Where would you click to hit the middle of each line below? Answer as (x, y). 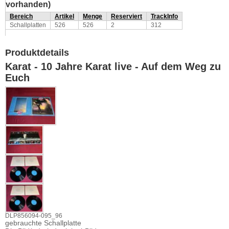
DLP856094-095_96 (34, 216)
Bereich (21, 16)
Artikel (64, 16)
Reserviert (127, 16)
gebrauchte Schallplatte (43, 223)
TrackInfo (164, 16)
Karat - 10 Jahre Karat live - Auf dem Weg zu (113, 66)
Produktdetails (37, 53)
